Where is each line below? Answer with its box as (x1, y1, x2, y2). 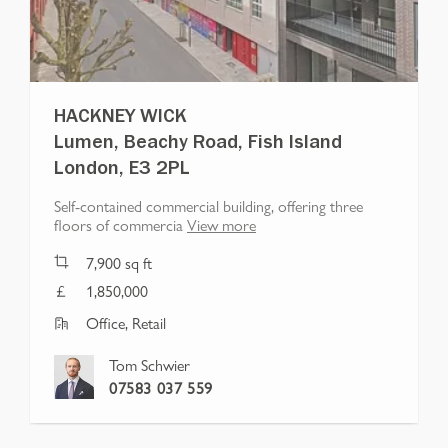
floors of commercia (54, 212, 183, 236)
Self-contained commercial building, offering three (54, 193, 363, 217)
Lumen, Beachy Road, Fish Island (54, 134, 342, 155)
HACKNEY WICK (54, 108, 187, 129)
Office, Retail (86, 310, 166, 334)
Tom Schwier (109, 352, 190, 376)
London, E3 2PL (54, 160, 190, 181)
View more (187, 212, 256, 236)
